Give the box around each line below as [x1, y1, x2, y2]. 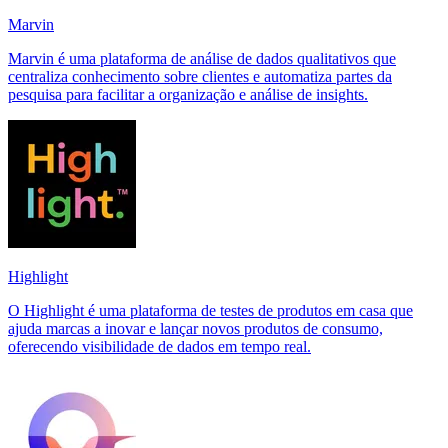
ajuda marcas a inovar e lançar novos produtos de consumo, [8, 319, 383, 337]
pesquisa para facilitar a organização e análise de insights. [8, 85, 368, 103]
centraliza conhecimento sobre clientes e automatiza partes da [8, 67, 392, 85]
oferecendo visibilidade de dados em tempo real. [8, 337, 311, 355]
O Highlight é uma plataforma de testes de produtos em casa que [8, 301, 413, 319]
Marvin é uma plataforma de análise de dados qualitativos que [8, 49, 396, 67]
